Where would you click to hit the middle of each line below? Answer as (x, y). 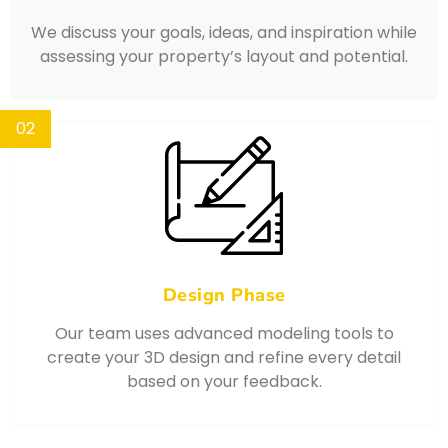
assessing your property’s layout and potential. (224, 56)
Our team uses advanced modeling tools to (224, 333)
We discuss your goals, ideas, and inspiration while (224, 32)
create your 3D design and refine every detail (224, 357)
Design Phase (224, 294)
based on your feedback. (224, 381)
